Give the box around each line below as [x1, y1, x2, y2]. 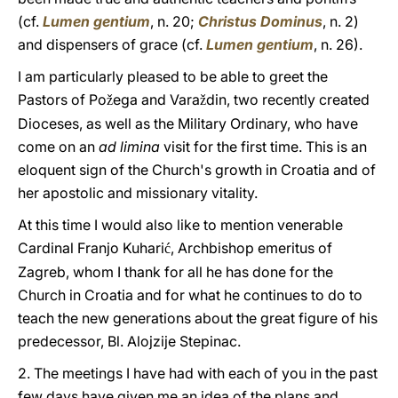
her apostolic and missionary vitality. [18, 184, 258, 202]
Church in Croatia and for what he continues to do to [18, 286, 362, 304]
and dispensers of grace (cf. [18, 36, 206, 53]
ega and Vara [113, 91, 200, 108]
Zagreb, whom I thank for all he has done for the [18, 263, 333, 281]
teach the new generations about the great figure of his [18, 309, 378, 327]
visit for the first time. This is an [160, 138, 367, 155]
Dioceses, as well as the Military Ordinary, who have [18, 115, 358, 132]
